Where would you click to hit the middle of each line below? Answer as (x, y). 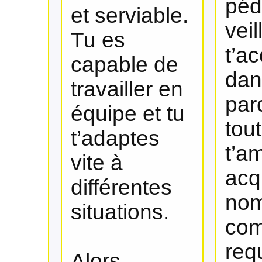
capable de (125, 64)
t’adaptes (116, 138)
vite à (97, 163)
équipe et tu (128, 113)
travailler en (127, 89)
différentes (122, 187)
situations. (120, 212)
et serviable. (130, 15)
